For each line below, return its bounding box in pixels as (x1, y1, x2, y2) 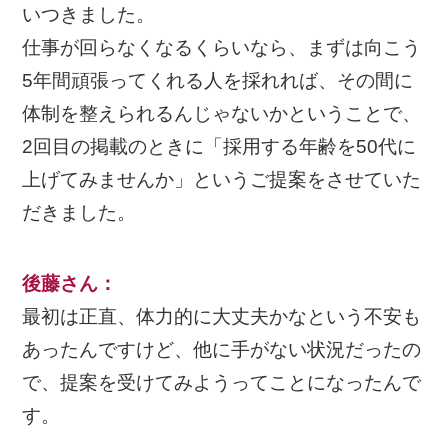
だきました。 (22, 202, 137, 224)
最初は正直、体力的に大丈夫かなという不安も (22, 305, 422, 327)
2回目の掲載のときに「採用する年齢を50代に (22, 136, 417, 158)
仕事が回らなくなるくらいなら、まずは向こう (22, 37, 422, 59)
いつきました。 (22, 4, 156, 26)
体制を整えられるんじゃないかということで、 (22, 103, 422, 125)
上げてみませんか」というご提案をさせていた (22, 169, 422, 191)
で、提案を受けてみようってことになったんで (22, 371, 422, 393)
